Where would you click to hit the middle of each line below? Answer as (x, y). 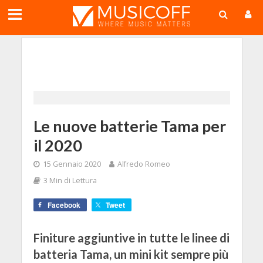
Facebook (64, 205)
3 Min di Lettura (70, 181)
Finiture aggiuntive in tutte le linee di (131, 238)
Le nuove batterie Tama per (129, 126)
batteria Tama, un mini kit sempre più (131, 254)
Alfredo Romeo (144, 164)
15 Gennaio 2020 (72, 164)
